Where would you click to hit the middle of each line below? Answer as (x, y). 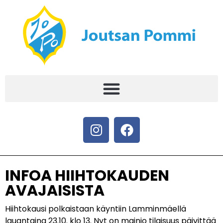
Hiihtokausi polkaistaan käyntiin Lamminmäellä (96, 209)
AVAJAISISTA (55, 191)
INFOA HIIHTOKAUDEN (87, 176)
